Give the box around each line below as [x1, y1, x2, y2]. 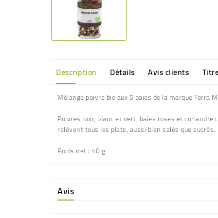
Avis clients [148, 65, 189, 80]
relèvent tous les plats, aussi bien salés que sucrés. [57, 123, 216, 136]
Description [56, 65, 97, 80]
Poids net [57, 145, 87, 158]
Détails [110, 65, 135, 80]
